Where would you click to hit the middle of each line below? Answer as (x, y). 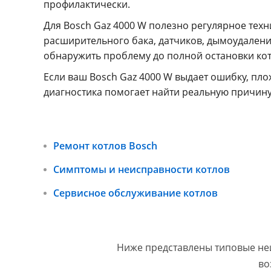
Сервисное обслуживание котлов (135, 193)
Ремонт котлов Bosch (105, 146)
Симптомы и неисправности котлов (142, 169)
